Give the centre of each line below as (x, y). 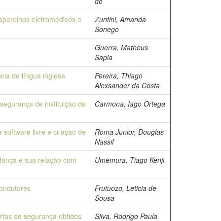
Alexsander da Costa (127, 85)
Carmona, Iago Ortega (130, 104)
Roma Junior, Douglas (129, 132)
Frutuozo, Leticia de (126, 188)
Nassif (104, 142)
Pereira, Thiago (119, 75)
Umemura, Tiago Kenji (129, 160)
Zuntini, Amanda (120, 19)
